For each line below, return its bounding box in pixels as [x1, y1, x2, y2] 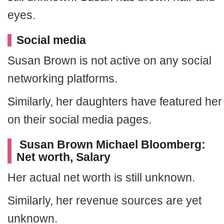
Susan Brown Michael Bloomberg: [16, 138, 205, 151]
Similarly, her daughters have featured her [7, 95, 222, 108]
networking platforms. [7, 72, 117, 85]
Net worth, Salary [16, 150, 110, 163]
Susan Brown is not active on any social [7, 54, 211, 67]
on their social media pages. [7, 113, 151, 126]
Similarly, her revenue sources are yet [7, 194, 201, 207]
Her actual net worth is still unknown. [7, 171, 195, 184]
